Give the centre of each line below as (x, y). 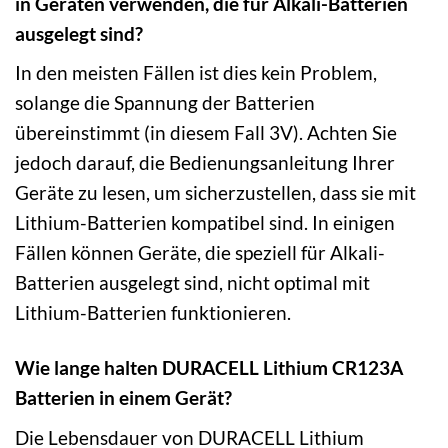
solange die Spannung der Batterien (165, 103)
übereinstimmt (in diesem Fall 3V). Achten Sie (206, 133)
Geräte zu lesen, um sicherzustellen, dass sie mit (215, 193)
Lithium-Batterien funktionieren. (153, 313)
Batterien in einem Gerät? (123, 398)
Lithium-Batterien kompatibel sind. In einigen (205, 223)
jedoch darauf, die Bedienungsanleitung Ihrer (205, 163)
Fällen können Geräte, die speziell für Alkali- (200, 253)
